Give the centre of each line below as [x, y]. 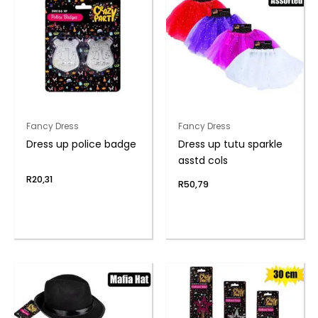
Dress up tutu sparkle [230, 144]
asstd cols [203, 160]
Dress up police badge [81, 144]
